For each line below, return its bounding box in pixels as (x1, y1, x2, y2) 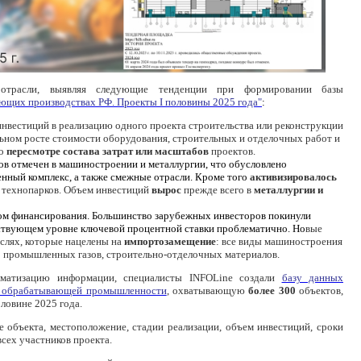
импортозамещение (124, 235, 216, 247)
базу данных (281, 272, 343, 284)
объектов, (295, 284, 344, 297)
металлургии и (254, 184, 323, 196)
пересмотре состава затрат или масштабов (6, 145, 209, 157)
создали (232, 272, 282, 284)
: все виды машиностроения (216, 235, 342, 247)
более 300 (248, 284, 296, 297)
